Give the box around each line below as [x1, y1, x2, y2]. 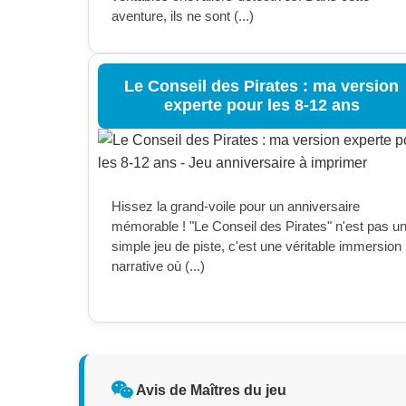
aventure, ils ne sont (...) [111, 8, 254, 24]
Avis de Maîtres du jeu [133, 382, 286, 398]
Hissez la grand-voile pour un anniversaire [111, 198, 360, 214]
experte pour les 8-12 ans [163, 96, 360, 114]
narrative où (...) [111, 258, 205, 274]
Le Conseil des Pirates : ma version [124, 77, 400, 95]
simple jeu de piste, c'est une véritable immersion [111, 238, 401, 254]
